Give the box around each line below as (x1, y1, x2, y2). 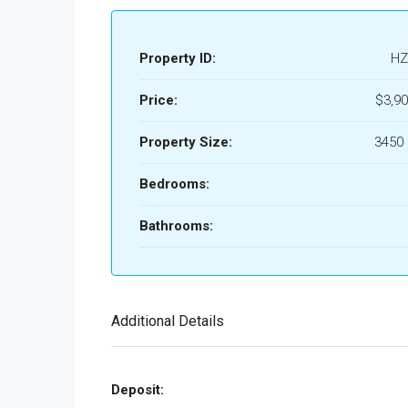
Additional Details (111, 312, 224, 330)
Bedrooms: (139, 176, 209, 192)
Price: (139, 92, 178, 108)
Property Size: (139, 134, 232, 150)
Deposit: (111, 382, 164, 398)
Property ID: (139, 50, 216, 66)
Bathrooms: (139, 218, 213, 234)
